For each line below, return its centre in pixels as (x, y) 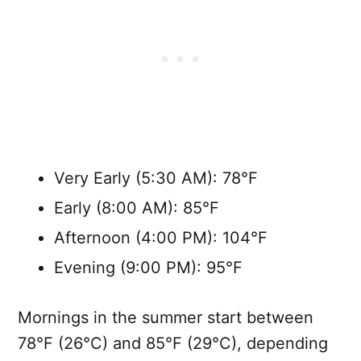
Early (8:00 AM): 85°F (137, 208)
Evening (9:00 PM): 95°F (148, 268)
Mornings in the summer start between (166, 318)
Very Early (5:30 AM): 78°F (156, 178)
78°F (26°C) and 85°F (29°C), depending (173, 344)
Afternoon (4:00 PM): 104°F (161, 238)
